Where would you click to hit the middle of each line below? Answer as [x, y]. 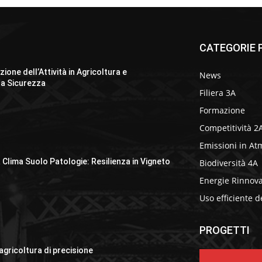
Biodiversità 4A [229, 163]
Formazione [222, 110]
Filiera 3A [218, 93]
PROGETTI [225, 230]
